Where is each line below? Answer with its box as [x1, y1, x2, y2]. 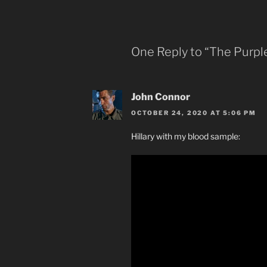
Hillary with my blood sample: [131, 131, 240, 141]
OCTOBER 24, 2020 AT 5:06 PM [131, 108, 257, 116]
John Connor [131, 91, 190, 103]
